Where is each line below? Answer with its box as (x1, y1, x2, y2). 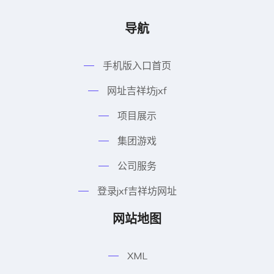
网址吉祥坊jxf (107, 84, 167, 97)
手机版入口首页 (103, 59, 171, 72)
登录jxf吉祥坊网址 (97, 184, 177, 197)
